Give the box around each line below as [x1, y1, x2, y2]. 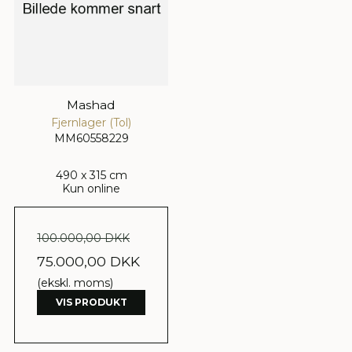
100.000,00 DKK [37, 230, 130, 245]
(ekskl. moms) [37, 275, 113, 290]
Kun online [62, 181, 120, 196]
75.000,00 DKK [37, 252, 140, 269]
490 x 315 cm [55, 167, 127, 182]
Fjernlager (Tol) [51, 115, 131, 130]
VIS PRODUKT [55, 295, 127, 308]
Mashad [67, 97, 115, 112]
